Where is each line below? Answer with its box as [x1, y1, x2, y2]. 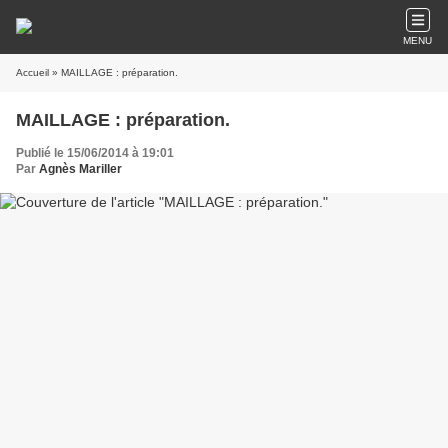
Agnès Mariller [39, 162, 122, 176]
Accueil [16, 67, 49, 78]
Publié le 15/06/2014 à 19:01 [16, 146, 174, 160]
